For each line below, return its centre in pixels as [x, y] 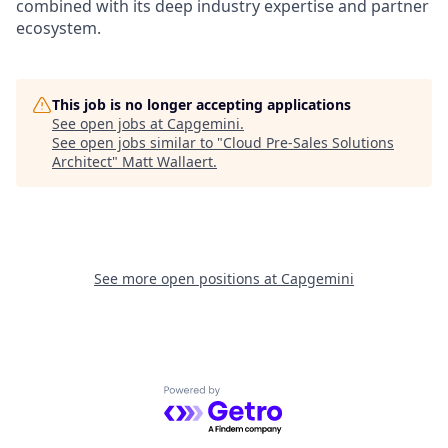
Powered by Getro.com [250, 396]
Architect [82, 162]
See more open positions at [187, 279]
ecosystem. [58, 28]
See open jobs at [109, 124]
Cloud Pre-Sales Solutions [308, 143]
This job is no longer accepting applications [201, 105]
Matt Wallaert [167, 162]
